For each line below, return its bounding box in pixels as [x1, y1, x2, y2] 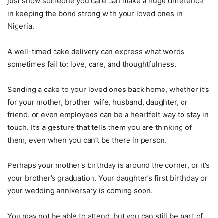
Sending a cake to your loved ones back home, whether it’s [7, 84, 209, 94]
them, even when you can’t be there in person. [7, 135, 167, 145]
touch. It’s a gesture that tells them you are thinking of [7, 122, 192, 132]
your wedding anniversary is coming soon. [7, 185, 155, 195]
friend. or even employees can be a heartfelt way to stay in [7, 109, 209, 119]
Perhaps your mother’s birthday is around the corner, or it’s [7, 160, 210, 170]
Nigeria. [7, 21, 36, 31]
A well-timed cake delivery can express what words [7, 46, 184, 56]
